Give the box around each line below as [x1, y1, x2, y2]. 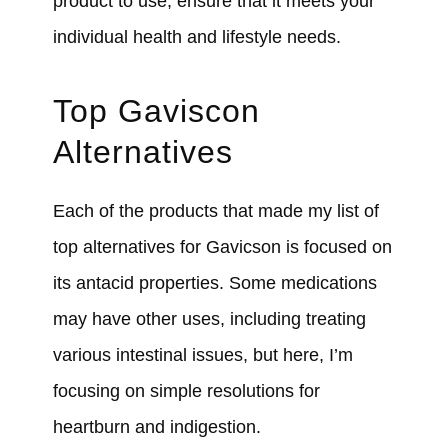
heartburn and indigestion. [52, 417, 266, 438]
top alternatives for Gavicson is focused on [52, 237, 392, 258]
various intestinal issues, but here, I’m [52, 345, 353, 366]
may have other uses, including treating [52, 309, 366, 330]
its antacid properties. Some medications [52, 273, 377, 294]
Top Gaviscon [52, 93, 260, 130]
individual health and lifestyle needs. [52, 27, 341, 48]
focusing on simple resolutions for [52, 381, 320, 402]
